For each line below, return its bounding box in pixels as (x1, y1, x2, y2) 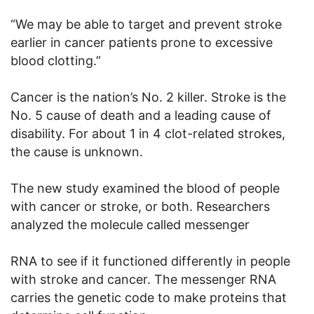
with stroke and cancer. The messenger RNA (11, 271, 276, 287)
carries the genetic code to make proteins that (11, 289, 287, 305)
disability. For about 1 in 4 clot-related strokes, (11, 125, 285, 141)
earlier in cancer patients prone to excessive (11, 34, 273, 50)
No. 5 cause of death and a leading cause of (11, 107, 271, 123)
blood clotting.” (11, 53, 101, 68)
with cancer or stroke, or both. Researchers (11, 198, 270, 214)
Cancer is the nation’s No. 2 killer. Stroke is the (11, 89, 286, 104)
